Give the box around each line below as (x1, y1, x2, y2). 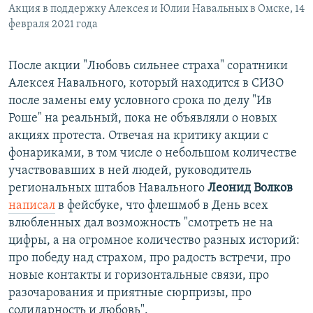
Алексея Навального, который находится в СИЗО (8, 77, 284, 91)
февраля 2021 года (8, 19, 98, 31)
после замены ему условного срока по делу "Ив (8, 94, 272, 108)
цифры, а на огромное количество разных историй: (8, 234, 300, 248)
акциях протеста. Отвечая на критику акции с (8, 129, 268, 143)
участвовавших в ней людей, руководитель (8, 164, 252, 178)
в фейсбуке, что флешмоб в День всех (55, 199, 268, 213)
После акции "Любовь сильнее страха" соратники (8, 59, 288, 73)
